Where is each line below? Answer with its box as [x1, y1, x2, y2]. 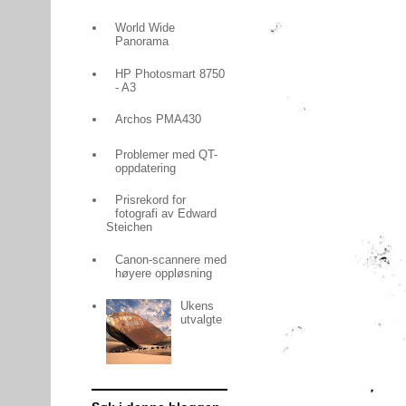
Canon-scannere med [115, 253, 227, 267]
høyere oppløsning [115, 266, 213, 281]
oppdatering [115, 160, 177, 175]
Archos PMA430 [115, 112, 202, 127]
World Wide [115, 20, 176, 34]
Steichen [106, 220, 153, 235]
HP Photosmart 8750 [115, 66, 226, 81]
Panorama [115, 34, 169, 48]
